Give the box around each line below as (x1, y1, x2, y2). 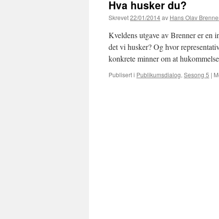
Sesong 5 (184, 70, 209, 79)
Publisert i (109, 70, 135, 79)
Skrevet (109, 13, 129, 22)
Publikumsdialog (136, 70, 181, 79)
